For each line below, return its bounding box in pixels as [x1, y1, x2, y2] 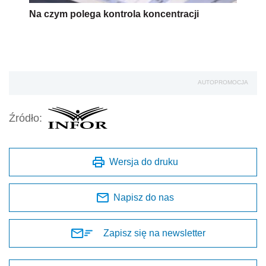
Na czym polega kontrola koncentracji [29, 9, 199, 20]
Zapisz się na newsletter [103, 228, 205, 239]
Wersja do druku [109, 157, 178, 167]
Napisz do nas [113, 192, 174, 203]
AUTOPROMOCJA [198, 79, 248, 86]
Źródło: [9, 112, 42, 124]
